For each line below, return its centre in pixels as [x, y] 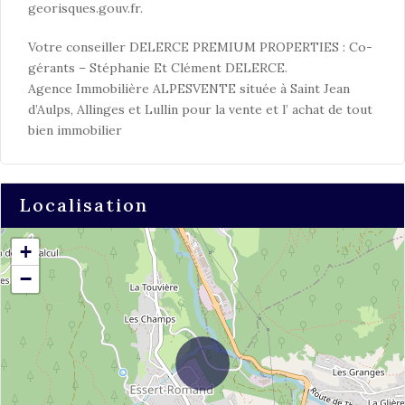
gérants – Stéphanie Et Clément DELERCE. [158, 68]
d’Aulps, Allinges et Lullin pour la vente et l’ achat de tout [200, 109]
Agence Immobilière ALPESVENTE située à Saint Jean [189, 89]
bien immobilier [75, 130]
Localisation [84, 205]
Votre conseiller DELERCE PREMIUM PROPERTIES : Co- [200, 47]
